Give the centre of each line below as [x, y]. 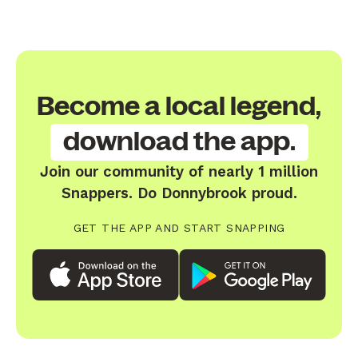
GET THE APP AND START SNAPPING [179, 227]
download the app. [179, 141]
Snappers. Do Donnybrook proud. [179, 193]
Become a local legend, [179, 106]
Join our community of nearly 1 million [179, 171]
